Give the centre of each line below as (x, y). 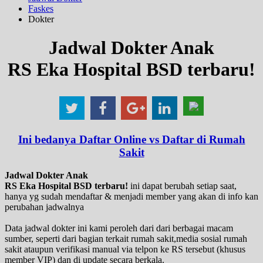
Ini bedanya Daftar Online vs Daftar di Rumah (131, 140)
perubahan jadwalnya (44, 207)
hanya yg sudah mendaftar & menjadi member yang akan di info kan (131, 196)
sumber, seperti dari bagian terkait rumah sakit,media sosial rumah (126, 238)
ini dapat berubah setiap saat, (182, 186)
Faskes (41, 8)
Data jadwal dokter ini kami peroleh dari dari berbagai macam (119, 228)
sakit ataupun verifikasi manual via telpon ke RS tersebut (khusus (125, 249)
